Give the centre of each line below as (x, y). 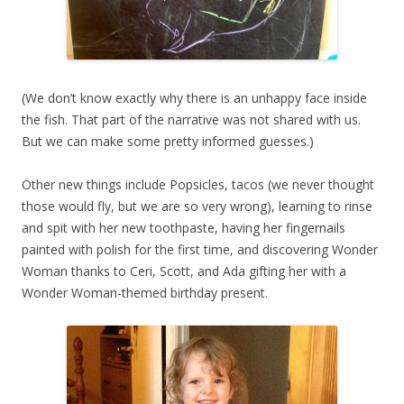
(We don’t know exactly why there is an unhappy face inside (194, 98)
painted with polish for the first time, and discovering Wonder (200, 250)
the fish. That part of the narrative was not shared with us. (191, 120)
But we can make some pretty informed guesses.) (168, 142)
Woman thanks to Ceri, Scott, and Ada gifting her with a (184, 271)
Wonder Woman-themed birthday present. (145, 293)
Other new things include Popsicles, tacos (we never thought (198, 185)
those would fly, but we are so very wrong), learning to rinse (197, 207)
